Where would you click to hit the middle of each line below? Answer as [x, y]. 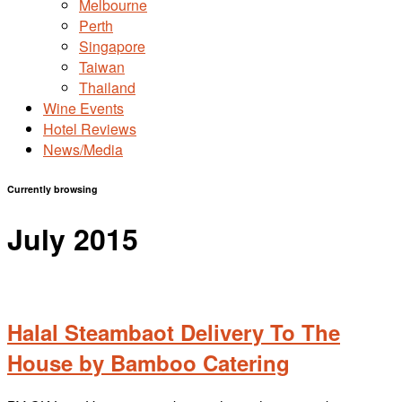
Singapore [112, 46]
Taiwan [102, 67]
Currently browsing [52, 188]
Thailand [107, 87]
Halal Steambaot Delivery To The [174, 332]
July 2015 [73, 238]
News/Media [83, 149]
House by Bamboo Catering [149, 363]
